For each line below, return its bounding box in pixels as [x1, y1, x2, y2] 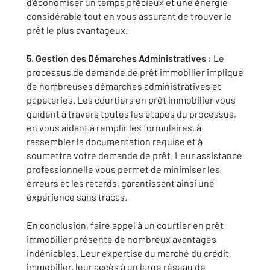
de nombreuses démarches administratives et [27, 80, 221, 92]
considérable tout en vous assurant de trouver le [27, 10, 232, 22]
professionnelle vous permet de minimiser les [27, 163, 220, 175]
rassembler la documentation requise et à [27, 136, 202, 147]
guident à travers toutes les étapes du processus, [27, 108, 236, 119]
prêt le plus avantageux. [27, 24, 128, 36]
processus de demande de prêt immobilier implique [27, 66, 243, 78]
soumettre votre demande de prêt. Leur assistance [27, 149, 242, 161]
